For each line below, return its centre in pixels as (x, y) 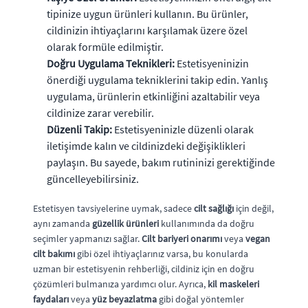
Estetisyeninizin (212, 63)
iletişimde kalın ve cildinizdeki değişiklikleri (146, 145)
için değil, (254, 208)
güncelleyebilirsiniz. (93, 178)
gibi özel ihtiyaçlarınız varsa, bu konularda (162, 253)
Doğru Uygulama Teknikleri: (111, 63)
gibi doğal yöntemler (200, 299)
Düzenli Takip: (79, 129)
